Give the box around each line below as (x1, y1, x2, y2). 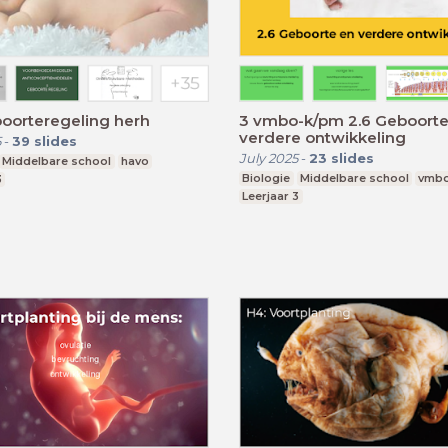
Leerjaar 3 (242, 188, 300, 203)
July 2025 (239, 149, 298, 166)
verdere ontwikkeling (239, 127, 406, 147)
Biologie (242, 170, 291, 185)
